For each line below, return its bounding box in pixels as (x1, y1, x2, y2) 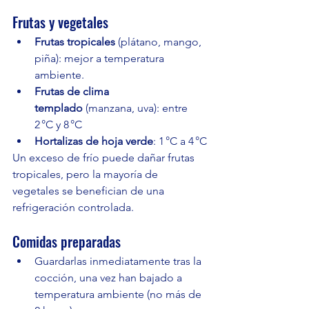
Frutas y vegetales (12, 12, 108, 33)
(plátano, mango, (115, 35, 204, 49)
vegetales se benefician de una (12, 184, 167, 198)
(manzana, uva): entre (83, 101, 190, 115)
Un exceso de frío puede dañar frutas (12, 151, 197, 165)
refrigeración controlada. (12, 201, 134, 215)
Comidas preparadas (12, 231, 121, 252)
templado (34, 101, 83, 115)
